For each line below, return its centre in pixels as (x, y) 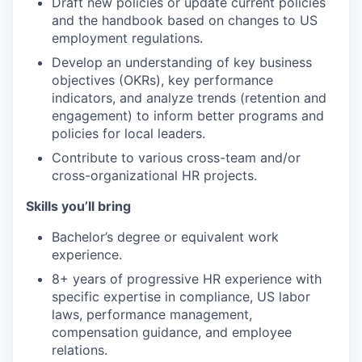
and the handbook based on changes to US (185, 20)
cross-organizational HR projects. (154, 175)
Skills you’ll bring (78, 206)
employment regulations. (127, 38)
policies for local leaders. (128, 133)
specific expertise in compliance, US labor (181, 297)
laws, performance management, (152, 314)
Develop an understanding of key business (182, 62)
